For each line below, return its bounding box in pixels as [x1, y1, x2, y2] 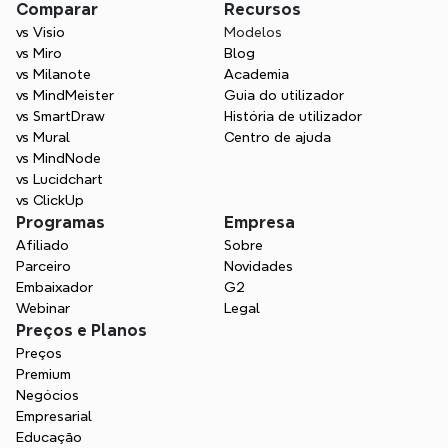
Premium [16, 367, 71, 381]
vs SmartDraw [16, 109, 105, 123]
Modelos [224, 25, 282, 39]
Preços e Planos [16, 322, 147, 339]
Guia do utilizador [224, 88, 344, 102]
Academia [224, 67, 289, 81]
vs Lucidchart [16, 172, 103, 186]
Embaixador [16, 280, 93, 294]
